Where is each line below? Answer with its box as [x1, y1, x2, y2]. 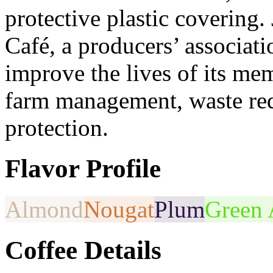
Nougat [83, 196, 154, 222]
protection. [5, 115, 108, 141]
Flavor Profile [5, 154, 161, 183]
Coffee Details [5, 235, 161, 264]
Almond [5, 196, 83, 222]
